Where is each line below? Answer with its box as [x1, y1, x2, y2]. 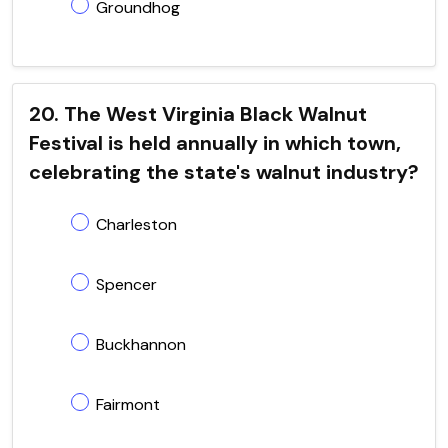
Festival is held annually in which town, [29, 129, 401, 156]
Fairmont [96, 393, 160, 415]
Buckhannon [96, 333, 186, 355]
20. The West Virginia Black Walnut [29, 100, 367, 127]
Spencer [96, 273, 157, 295]
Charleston [96, 213, 177, 235]
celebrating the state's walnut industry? [29, 158, 419, 185]
